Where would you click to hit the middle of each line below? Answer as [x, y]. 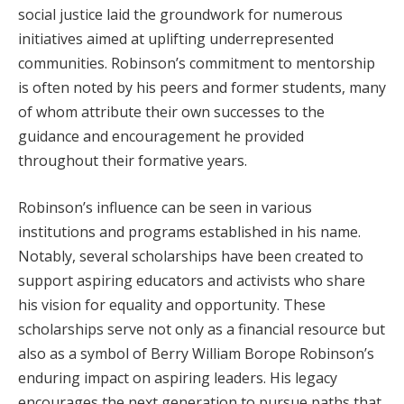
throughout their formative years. [133, 160]
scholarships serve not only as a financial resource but [202, 329]
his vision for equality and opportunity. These [172, 304]
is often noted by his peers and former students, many [202, 87]
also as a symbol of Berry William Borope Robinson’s [196, 353]
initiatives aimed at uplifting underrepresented [176, 38]
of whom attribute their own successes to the [171, 111]
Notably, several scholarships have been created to [191, 256]
